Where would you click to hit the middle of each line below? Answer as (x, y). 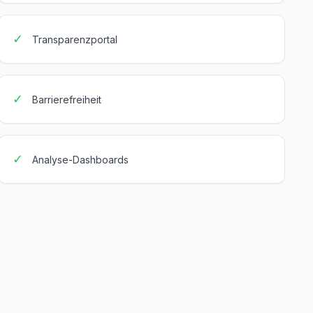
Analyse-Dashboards (81, 160)
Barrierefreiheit (67, 100)
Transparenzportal (75, 39)
